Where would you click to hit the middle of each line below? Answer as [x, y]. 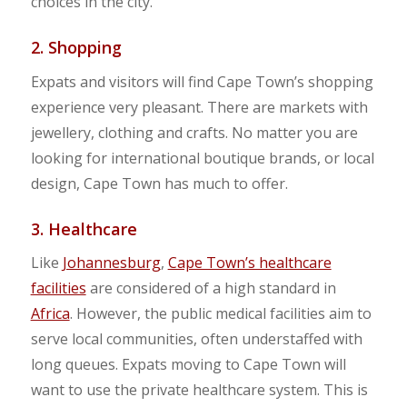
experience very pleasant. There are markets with [199, 107]
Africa [50, 314]
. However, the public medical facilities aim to [220, 314]
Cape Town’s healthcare [249, 263]
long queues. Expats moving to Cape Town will [188, 365]
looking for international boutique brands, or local [202, 158]
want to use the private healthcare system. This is [199, 390]
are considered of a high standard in [211, 288]
